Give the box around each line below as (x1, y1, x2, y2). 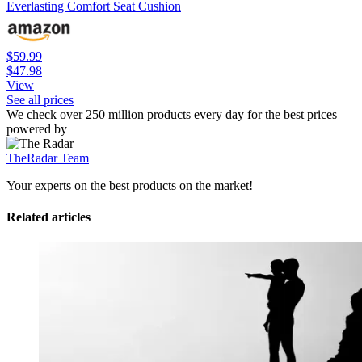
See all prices (6, 92, 74, 107)
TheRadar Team (6, 150, 89, 165)
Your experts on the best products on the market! (6, 178, 253, 192)
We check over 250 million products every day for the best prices (6, 107, 337, 121)
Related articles (6, 210, 90, 225)
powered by (6, 121, 67, 136)
